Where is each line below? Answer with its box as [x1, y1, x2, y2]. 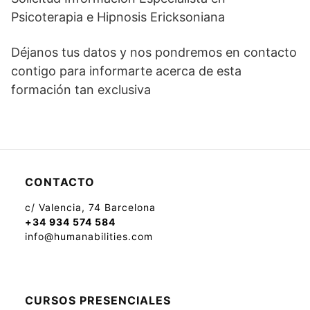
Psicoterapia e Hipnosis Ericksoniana [11, 10, 225, 24]
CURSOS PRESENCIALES [25, 293, 171, 307]
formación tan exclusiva [11, 82, 151, 97]
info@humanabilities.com [25, 230, 153, 242]
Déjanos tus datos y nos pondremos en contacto [11, 45, 297, 60]
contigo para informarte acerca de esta [11, 64, 241, 78]
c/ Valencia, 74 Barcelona [25, 201, 159, 213]
